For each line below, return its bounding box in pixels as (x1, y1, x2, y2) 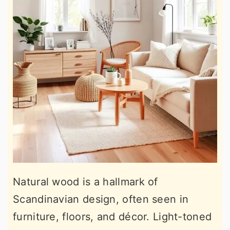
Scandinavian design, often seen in (13, 193, 189, 205)
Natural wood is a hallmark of (13, 176, 158, 188)
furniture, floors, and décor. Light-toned (13, 210, 212, 223)
